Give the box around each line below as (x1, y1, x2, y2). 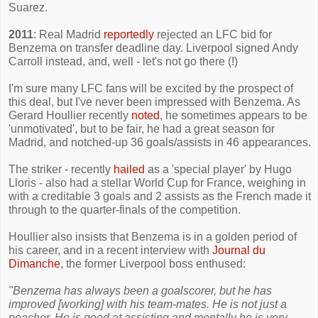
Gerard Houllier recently (9, 109, 131, 121)
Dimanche (9, 258, 60, 270)
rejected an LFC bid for (154, 28, 272, 40)
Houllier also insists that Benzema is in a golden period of (9, 231, 297, 243)
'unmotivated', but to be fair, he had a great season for (9, 123, 275, 135)
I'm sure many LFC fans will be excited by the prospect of (9, 82, 293, 94)
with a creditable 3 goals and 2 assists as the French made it (9, 190, 311, 202)
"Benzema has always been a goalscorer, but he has (9, 285, 272, 297)
